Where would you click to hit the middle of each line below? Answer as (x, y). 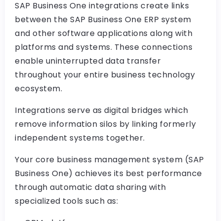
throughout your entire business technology (105, 75)
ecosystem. (38, 89)
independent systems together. (80, 138)
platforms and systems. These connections (104, 47)
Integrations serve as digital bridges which (102, 110)
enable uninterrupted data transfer (88, 61)
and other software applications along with (104, 33)
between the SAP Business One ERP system (103, 19)
